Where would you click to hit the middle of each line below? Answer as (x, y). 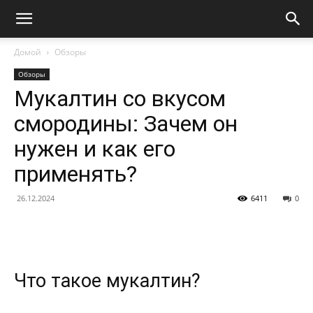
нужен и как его (95, 149)
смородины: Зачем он (126, 124)
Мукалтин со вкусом (120, 99)
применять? (75, 174)
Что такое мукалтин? (107, 281)
